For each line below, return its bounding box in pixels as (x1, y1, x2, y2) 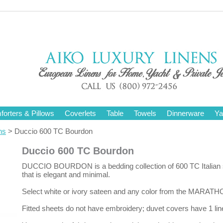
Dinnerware (167, 109, 204, 117)
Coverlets (65, 109, 96, 117)
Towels (134, 109, 156, 117)
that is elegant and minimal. (22, 170, 110, 179)
